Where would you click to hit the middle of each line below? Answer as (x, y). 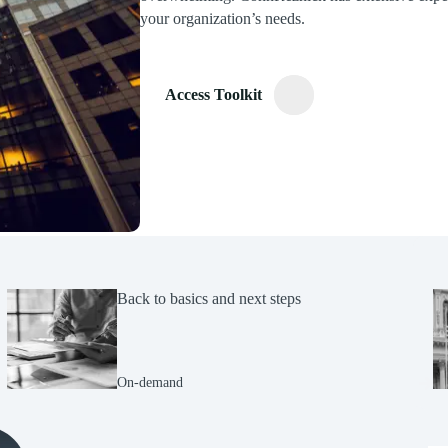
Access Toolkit (213, 95)
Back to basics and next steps (208, 298)
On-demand (149, 382)
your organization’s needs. (222, 19)
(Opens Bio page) (82, 436)
